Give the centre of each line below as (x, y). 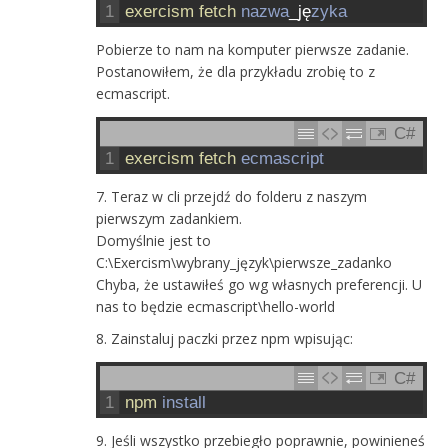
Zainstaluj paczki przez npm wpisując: (232, 338)
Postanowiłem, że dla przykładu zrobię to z (236, 72)
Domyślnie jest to (154, 240)
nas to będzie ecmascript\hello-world (216, 306)
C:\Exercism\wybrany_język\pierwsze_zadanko (244, 262)
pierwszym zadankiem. (169, 218)
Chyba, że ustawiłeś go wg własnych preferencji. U (259, 284)
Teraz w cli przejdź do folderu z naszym (239, 196)
